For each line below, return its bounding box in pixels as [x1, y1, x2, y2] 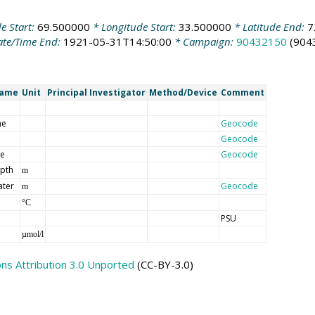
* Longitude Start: [89, 20, 179, 34]
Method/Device [148, 86, 217, 98]
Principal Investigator [46, 86, 146, 98]
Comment [220, 86, 264, 98]
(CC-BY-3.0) [134, 257, 193, 271]
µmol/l [21, 229, 44, 239]
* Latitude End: [231, 20, 307, 34]
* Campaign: [171, 34, 236, 49]
